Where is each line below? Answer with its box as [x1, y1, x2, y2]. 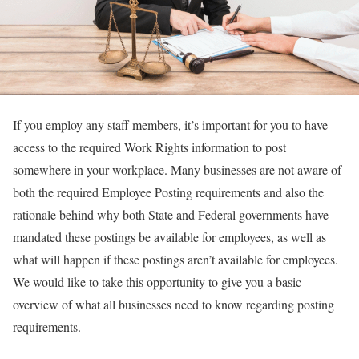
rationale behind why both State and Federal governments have [13, 206, 329, 224]
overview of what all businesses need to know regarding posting [13, 296, 334, 313]
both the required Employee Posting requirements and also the [13, 184, 324, 201]
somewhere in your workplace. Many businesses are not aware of [13, 161, 341, 179]
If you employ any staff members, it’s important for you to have [13, 116, 328, 134]
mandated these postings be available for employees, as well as [13, 228, 326, 246]
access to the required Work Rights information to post [13, 139, 286, 156]
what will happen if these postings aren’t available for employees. [13, 251, 338, 268]
